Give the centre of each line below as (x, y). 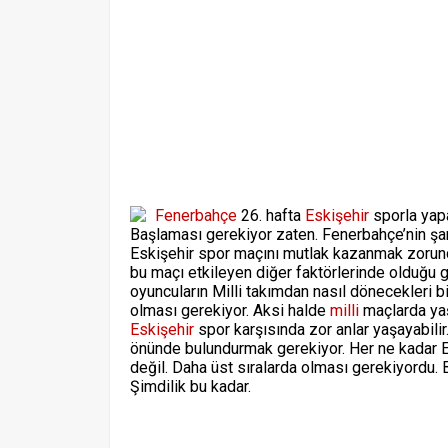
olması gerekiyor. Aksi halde (230, 310)
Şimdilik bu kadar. (190, 386)
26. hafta (271, 215)
